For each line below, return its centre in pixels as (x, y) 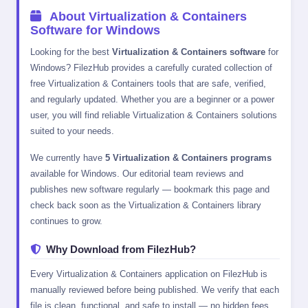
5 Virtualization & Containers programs (188, 157)
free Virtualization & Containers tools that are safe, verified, (148, 83)
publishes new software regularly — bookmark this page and (150, 189)
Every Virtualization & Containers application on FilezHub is (149, 274)
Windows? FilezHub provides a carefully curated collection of (151, 67)
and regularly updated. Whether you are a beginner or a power (152, 99)
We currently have (68, 157)
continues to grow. (66, 221)
